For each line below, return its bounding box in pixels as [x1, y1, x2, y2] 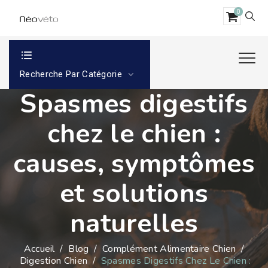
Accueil [23, 242, 55, 255]
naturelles [69, 206, 198, 242]
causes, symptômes [13, 146, 255, 182]
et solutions [59, 176, 209, 212]
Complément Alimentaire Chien [102, 242, 236, 255]
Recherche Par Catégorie [20, 69, 125, 80]
